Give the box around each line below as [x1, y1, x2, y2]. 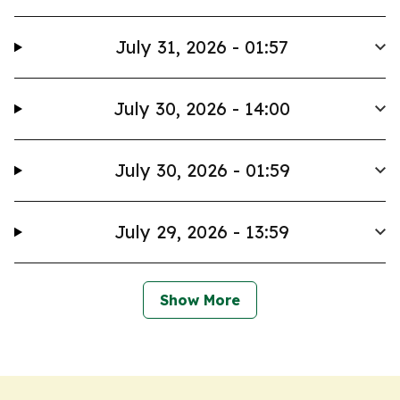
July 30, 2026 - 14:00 [113, 97, 291, 120]
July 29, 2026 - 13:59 [114, 221, 290, 243]
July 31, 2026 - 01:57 [115, 36, 289, 58]
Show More [160, 291, 240, 309]
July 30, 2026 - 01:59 [113, 159, 290, 181]
